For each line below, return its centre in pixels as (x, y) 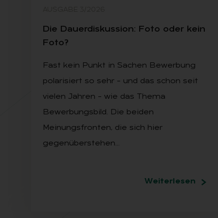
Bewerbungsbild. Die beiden (98, 112)
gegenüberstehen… (81, 144)
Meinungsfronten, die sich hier (103, 128)
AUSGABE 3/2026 (74, 10)
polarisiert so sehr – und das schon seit (120, 81)
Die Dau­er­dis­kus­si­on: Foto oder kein (124, 29)
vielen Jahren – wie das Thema (104, 97)
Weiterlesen (170, 182)
